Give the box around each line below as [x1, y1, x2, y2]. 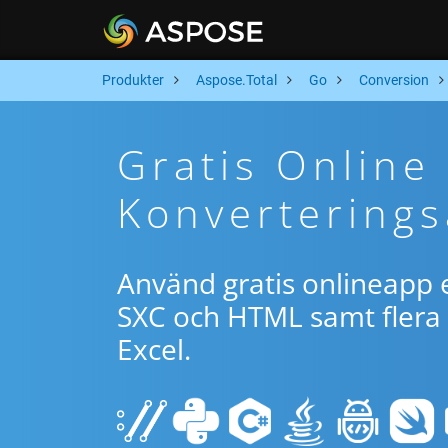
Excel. [117, 330, 191, 368]
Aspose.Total [196, 72, 277, 88]
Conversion [359, 72, 429, 88]
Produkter [102, 72, 164, 88]
